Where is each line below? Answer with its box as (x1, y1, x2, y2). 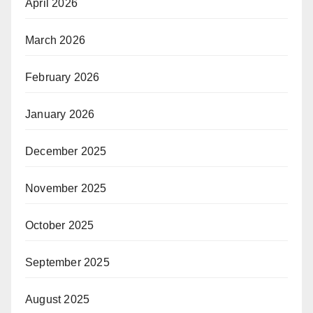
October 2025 (25, 219, 94, 231)
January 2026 (25, 108, 95, 120)
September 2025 (25, 256, 110, 268)
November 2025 (25, 182, 107, 194)
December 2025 (25, 145, 107, 157)
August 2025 (25, 293, 90, 305)
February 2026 (25, 71, 100, 83)
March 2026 (25, 34, 85, 46)
